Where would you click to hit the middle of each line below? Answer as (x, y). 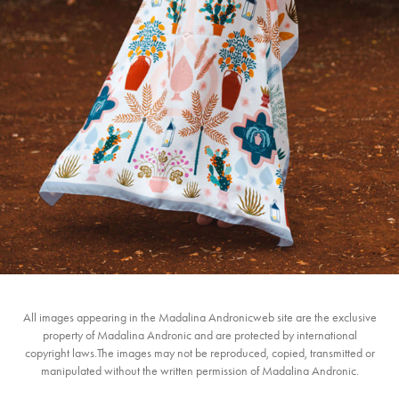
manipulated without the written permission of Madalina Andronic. (199, 371)
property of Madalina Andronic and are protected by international (199, 336)
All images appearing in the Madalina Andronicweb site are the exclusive (199, 318)
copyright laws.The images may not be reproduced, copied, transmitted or (199, 354)
